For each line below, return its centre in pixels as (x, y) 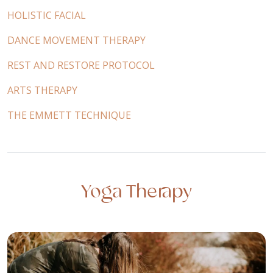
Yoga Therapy (136, 193)
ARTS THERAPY (42, 90)
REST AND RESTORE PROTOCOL (81, 66)
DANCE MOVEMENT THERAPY (76, 41)
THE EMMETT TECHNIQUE (69, 115)
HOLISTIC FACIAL (47, 16)
